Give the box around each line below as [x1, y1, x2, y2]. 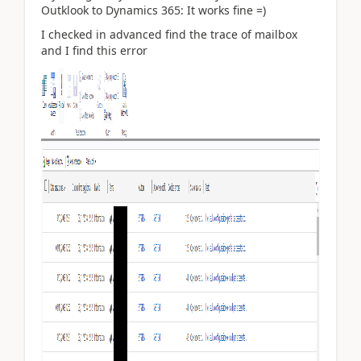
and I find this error [41, 43, 147, 58]
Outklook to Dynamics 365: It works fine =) [41, 2, 266, 18]
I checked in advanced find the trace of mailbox [41, 27, 297, 42]
